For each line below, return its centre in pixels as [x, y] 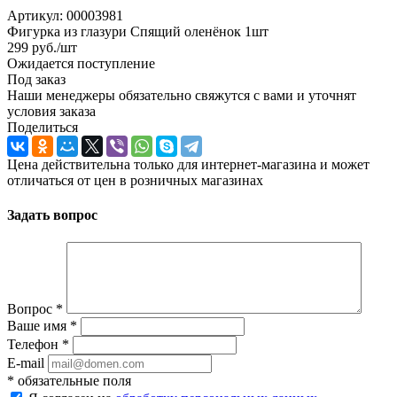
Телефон [35, 345]
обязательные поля [73, 381]
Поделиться [43, 127]
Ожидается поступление [81, 63]
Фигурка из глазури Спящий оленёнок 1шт [138, 31]
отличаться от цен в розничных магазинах [135, 180]
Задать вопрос [52, 215]
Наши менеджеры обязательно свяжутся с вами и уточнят [182, 95]
